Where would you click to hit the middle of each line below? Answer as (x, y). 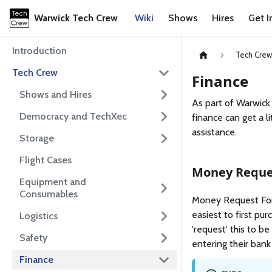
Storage (37, 138)
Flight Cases (46, 160)
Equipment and (53, 182)
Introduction (39, 51)
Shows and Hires (56, 94)
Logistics (39, 216)
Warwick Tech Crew (76, 18)
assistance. (214, 132)
